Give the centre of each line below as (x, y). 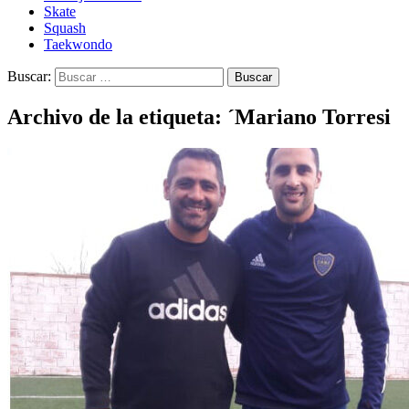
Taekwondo (78, 44)
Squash (65, 28)
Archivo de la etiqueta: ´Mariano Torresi (199, 116)
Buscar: (29, 76)
